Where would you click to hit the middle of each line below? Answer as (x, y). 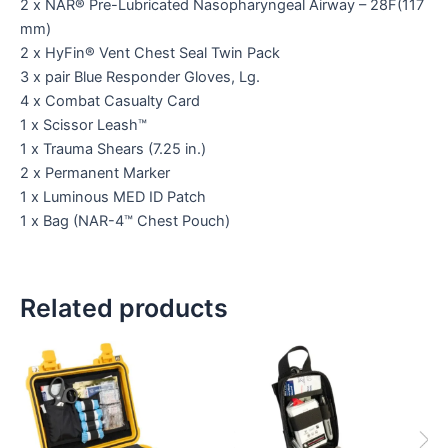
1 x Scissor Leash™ (83, 125)
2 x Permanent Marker (95, 173)
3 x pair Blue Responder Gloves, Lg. (140, 77)
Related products (124, 307)
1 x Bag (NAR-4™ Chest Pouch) (125, 221)
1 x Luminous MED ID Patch (113, 197)
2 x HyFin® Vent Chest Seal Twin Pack (150, 53)
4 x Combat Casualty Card (110, 101)
